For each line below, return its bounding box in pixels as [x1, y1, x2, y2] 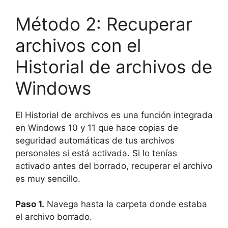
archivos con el [15, 34, 141, 56]
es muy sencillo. [15, 173, 80, 184]
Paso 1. [15, 199, 44, 210]
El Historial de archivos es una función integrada [15, 109, 213, 120]
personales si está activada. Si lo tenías [15, 148, 177, 158]
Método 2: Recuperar [15, 13, 192, 35]
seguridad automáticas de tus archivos [15, 135, 175, 146]
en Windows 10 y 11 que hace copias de [15, 122, 178, 133]
